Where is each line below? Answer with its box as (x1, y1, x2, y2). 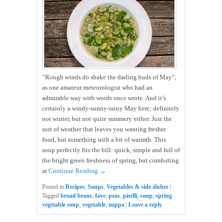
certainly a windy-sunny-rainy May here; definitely (42, 105, 179, 112)
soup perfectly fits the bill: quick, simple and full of (42, 146, 180, 154)
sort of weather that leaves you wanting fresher (42, 125, 166, 133)
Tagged (42, 192, 59, 200)
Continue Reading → (49, 167, 106, 175)
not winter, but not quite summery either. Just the (42, 115, 172, 123)
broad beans (60, 192, 92, 200)
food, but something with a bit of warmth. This (42, 136, 166, 144)
